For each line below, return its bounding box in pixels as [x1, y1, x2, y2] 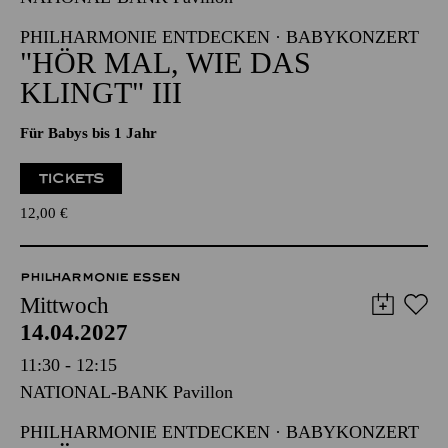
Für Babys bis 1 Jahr [20, 186, 157, 202]
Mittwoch [20, 354, 109, 379]
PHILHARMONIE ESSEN [20, 331, 180, 345]
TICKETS [38, 231, 105, 248]
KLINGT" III [20, 137, 182, 170]
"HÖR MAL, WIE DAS [20, 107, 311, 140]
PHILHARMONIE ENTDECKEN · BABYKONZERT [20, 88, 419, 108]
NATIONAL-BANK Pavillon [20, 48, 233, 68]
